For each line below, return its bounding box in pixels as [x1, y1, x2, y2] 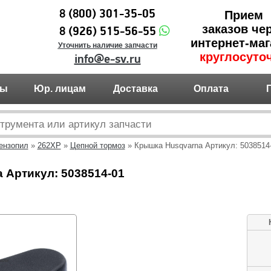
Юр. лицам [34, 83, 86, 94]
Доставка [113, 83, 158, 94]
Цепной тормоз [70, 141, 125, 150]
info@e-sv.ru [74, 51, 141, 67]
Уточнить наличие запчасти [57, 41, 157, 50]
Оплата [194, 83, 229, 94]
